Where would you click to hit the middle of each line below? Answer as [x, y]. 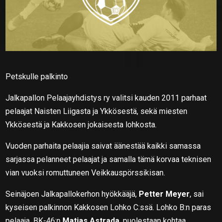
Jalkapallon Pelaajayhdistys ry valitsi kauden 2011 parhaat [106, 98]
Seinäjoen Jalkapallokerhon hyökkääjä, [72, 194]
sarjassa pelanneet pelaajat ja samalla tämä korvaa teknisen [109, 159]
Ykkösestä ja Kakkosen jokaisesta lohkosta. [81, 124]
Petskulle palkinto [37, 76]
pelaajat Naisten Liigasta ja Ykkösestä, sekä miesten [97, 111]
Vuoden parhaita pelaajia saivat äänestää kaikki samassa [103, 146]
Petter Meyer [165, 194]
